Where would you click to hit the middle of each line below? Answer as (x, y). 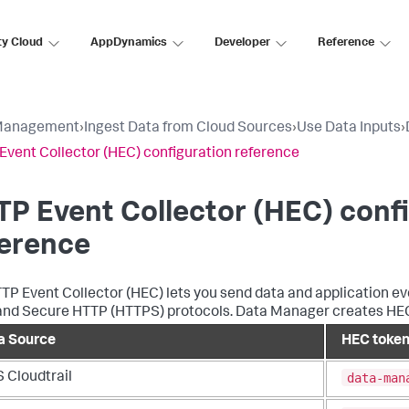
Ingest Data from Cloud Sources (188, 129)
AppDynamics (129, 43)
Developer (242, 43)
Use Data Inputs (349, 129)
